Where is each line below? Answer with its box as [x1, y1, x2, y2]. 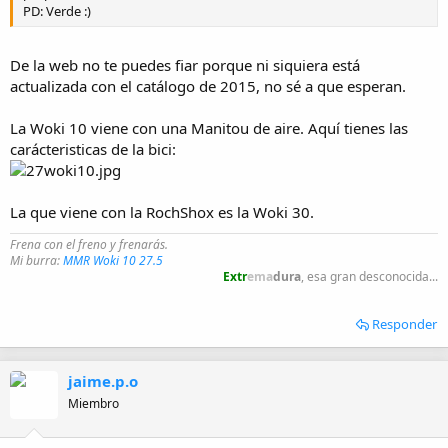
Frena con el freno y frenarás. [10, 236, 168, 254]
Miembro [68, 395, 119, 413]
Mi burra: [10, 252, 63, 270]
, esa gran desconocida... [301, 268, 438, 286]
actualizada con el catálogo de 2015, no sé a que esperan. [10, 76, 406, 97]
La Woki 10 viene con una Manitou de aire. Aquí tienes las [10, 118, 408, 139]
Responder [372, 315, 437, 334]
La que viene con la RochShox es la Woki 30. [10, 202, 314, 223]
